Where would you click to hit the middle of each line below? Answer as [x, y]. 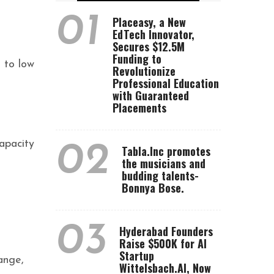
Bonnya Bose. [153, 188]
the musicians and [164, 163]
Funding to [137, 59]
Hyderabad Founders [166, 231]
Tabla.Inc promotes [166, 151]
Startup [137, 256]
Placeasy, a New [149, 22]
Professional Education [166, 83]
